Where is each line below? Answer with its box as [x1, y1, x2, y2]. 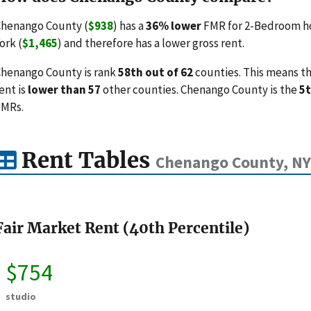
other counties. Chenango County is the [101, 81, 299, 97]
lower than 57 [28, 81, 101, 97]
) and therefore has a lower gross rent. [58, 35, 244, 51]
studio [6, 290, 36, 303]
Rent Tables [16, 146, 155, 175]
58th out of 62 [118, 64, 193, 80]
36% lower [146, 17, 201, 33]
